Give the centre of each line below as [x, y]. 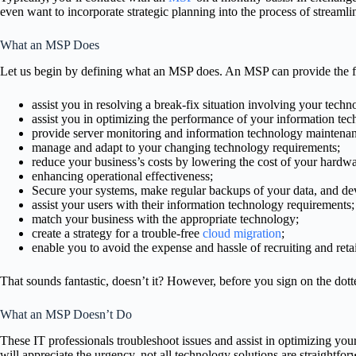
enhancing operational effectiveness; [122, 176]
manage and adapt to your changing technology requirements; [186, 148]
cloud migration [242, 234]
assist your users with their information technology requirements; [193, 205]
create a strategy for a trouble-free [117, 234]
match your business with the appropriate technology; [165, 219]
